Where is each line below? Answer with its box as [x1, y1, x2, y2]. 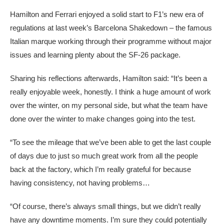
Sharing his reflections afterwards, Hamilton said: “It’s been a [10, 74, 207, 82]
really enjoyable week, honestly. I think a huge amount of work [10, 87, 211, 96]
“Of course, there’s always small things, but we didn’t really [10, 202, 201, 210]
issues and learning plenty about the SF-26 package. [10, 50, 180, 59]
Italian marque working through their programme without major [10, 37, 211, 45]
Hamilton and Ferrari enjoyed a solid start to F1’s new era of [10, 10, 203, 18]
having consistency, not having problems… [10, 178, 150, 187]
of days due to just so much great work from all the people [10, 151, 198, 160]
